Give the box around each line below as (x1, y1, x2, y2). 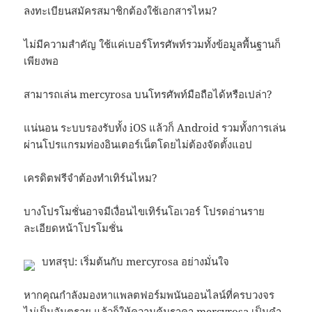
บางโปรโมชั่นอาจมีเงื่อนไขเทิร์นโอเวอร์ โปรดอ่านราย (24, 203, 265, 218)
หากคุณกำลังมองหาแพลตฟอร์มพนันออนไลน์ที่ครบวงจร (24, 287, 275, 302)
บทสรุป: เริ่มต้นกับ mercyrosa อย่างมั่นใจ (42, 253, 230, 268)
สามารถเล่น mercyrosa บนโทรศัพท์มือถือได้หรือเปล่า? (24, 86, 273, 101)
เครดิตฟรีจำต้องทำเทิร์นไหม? (24, 170, 158, 185)
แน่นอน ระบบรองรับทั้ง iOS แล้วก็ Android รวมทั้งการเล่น (24, 120, 286, 134)
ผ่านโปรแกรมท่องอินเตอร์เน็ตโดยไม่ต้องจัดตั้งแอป (24, 136, 253, 151)
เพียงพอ (24, 53, 59, 68)
